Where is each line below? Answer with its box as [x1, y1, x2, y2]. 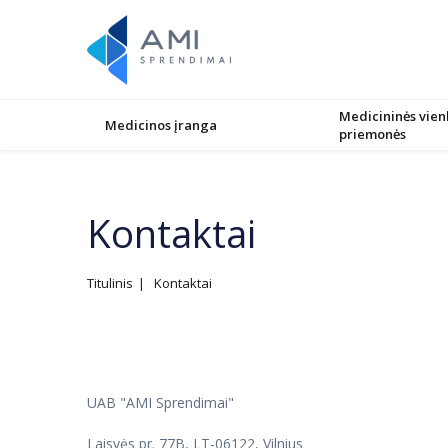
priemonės [339, 125, 406, 143]
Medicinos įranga [105, 116, 217, 134]
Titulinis [87, 274, 133, 292]
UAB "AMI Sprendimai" [87, 393, 234, 412]
